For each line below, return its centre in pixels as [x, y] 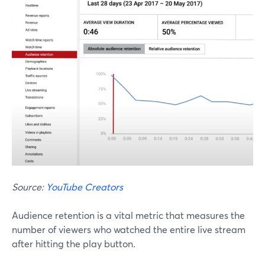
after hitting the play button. [74, 243]
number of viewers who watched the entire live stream [129, 229]
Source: [29, 186]
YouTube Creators [85, 186]
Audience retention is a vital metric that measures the [128, 215]
